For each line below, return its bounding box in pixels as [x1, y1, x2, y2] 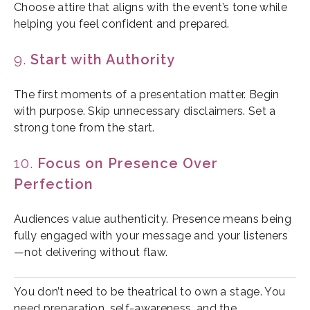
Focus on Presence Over [37, 155, 218, 172]
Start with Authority [30, 51, 175, 69]
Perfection [14, 176, 93, 193]
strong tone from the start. [14, 121, 155, 135]
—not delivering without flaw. [14, 246, 168, 259]
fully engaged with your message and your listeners [14, 229, 289, 243]
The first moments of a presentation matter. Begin [14, 88, 280, 102]
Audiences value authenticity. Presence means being [14, 212, 292, 226]
